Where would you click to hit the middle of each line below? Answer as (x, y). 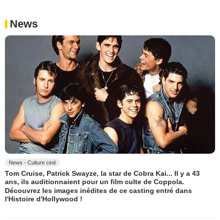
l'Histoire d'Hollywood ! (44, 199)
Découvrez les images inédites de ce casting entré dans (98, 190)
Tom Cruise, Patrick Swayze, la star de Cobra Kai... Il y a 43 (102, 174)
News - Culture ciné (32, 163)
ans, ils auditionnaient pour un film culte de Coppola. (95, 182)
